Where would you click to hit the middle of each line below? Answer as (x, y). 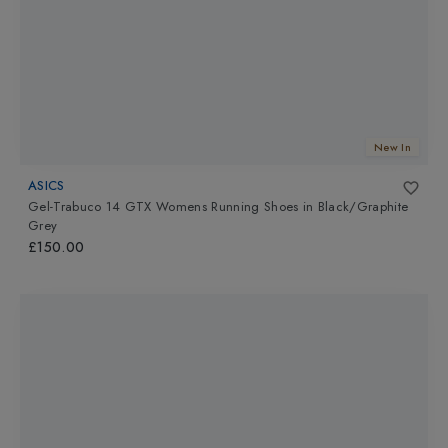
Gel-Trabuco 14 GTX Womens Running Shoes (163, 207)
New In (392, 147)
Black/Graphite (363, 207)
